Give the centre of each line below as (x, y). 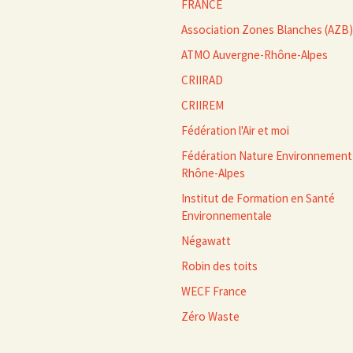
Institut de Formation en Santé (258, 198)
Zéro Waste (210, 316)
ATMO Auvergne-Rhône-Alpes (255, 55)
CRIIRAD (202, 80)
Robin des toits (219, 266)
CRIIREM (203, 105)
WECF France (214, 291)
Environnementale (227, 216)
